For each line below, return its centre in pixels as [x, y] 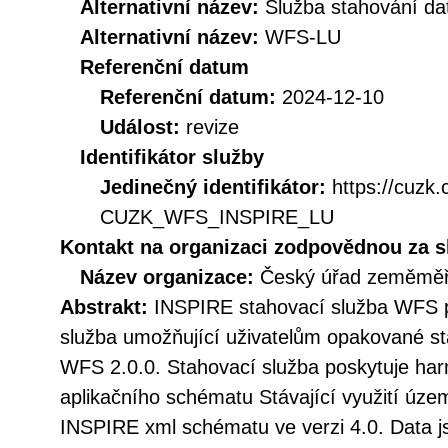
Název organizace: [170, 277]
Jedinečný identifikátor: [216, 187]
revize [212, 127]
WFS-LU [303, 37]
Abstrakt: [107, 307]
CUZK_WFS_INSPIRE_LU [217, 217]
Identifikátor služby [172, 157]
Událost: [143, 127]
